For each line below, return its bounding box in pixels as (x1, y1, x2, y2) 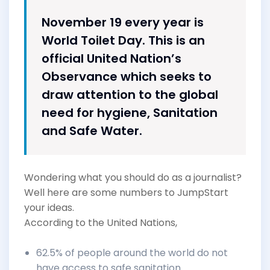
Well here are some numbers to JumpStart (24, 185, 228, 199)
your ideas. (24, 200, 74, 215)
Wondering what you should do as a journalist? (24, 170, 242, 184)
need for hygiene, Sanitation (42, 104, 218, 121)
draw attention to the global (42, 86, 218, 103)
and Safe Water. (42, 122, 142, 139)
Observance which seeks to (42, 67, 212, 85)
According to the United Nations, (24, 215, 177, 230)
